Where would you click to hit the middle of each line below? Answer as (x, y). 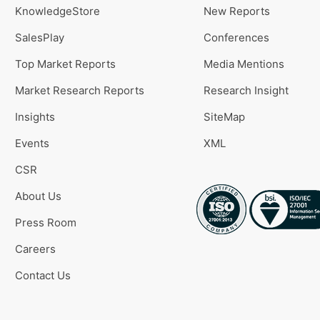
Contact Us (43, 275)
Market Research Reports (80, 90)
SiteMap (224, 117)
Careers (35, 249)
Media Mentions (244, 64)
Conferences (236, 37)
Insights (35, 117)
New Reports (237, 11)
